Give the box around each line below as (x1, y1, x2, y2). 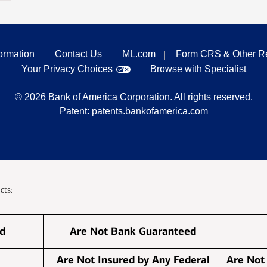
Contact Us (55, 49, 102, 60)
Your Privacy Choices (21, 64, 113, 74)
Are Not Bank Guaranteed (70, 225, 197, 238)
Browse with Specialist (150, 64, 246, 74)
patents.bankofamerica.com (91, 106, 208, 117)
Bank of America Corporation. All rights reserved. (48, 92, 253, 103)
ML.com (122, 49, 156, 60)
